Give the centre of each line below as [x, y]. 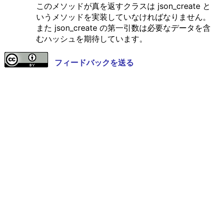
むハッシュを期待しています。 [91, 39]
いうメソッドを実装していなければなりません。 [123, 17]
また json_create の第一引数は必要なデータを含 [123, 28]
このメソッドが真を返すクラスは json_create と [123, 6]
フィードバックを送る [94, 63]
